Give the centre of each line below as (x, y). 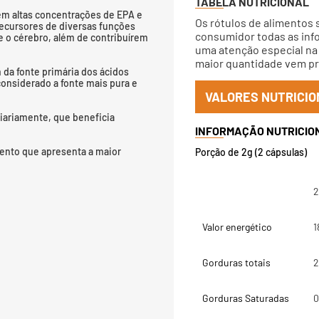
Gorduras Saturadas (246, 298)
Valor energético (237, 227)
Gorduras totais (236, 262)
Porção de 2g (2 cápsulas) (251, 152)
